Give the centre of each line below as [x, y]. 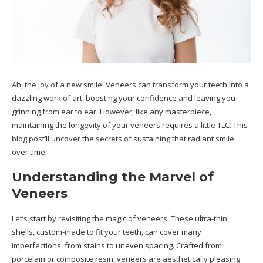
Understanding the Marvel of [113, 177]
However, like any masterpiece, [155, 112]
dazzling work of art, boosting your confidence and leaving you [124, 98]
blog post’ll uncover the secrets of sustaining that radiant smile [123, 139]
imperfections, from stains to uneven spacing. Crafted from [117, 245]
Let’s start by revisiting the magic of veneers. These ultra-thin [119, 218]
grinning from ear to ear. [55, 112]
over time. [29, 152]
